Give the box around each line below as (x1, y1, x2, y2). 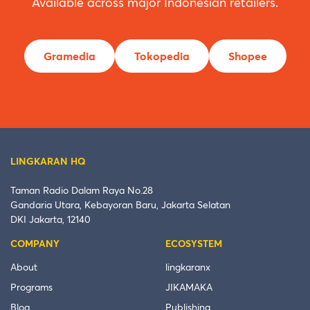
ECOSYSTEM (165, 237, 222, 250)
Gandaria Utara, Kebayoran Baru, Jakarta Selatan (10, 199, 230, 212)
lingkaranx (165, 261, 210, 274)
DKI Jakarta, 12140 (10, 213, 91, 226)
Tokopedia (134, 49, 190, 64)
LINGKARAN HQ (10, 155, 86, 168)
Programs (10, 281, 53, 294)
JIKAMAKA (165, 281, 212, 294)
